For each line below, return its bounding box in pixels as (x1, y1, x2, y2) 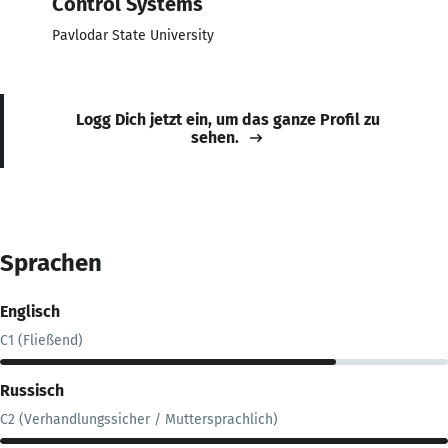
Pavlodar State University (52, 26, 214, 44)
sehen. (191, 127, 239, 147)
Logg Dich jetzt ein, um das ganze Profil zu (76, 109, 380, 129)
